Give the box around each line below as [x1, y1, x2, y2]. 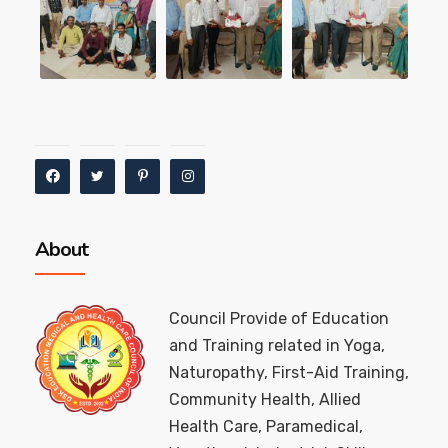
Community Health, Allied [169, 389, 361, 409]
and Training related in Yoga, [169, 335, 385, 355]
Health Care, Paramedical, [169, 416, 363, 436]
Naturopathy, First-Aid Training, [169, 362, 409, 382]
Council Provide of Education [169, 308, 389, 328]
